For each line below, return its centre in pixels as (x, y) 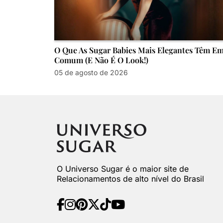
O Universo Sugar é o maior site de (123, 168)
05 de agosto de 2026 (91, 72)
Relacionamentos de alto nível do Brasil (131, 178)
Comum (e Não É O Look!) (102, 60)
